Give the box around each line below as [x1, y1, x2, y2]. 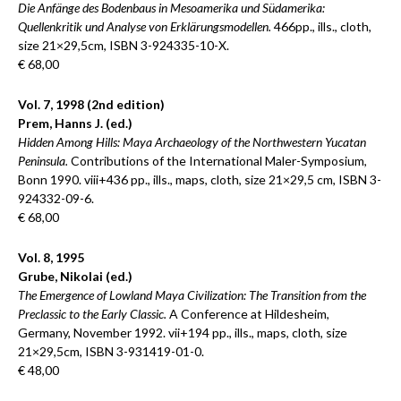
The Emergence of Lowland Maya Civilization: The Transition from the [18, 287, 366, 303]
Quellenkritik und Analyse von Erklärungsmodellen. [18, 19, 271, 34]
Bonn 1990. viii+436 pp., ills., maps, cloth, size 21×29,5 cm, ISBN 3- [18, 172, 381, 187]
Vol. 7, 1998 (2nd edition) [18, 97, 165, 112]
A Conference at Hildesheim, [166, 306, 329, 321]
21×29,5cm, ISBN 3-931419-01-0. [18, 344, 204, 359]
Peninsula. [18, 153, 68, 168]
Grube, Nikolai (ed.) [18, 269, 132, 284]
